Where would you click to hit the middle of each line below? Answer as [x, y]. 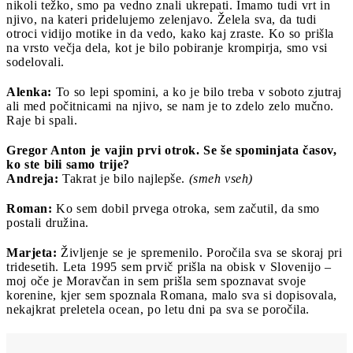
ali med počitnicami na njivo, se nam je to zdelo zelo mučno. [170, 106]
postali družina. [48, 222]
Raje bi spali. [42, 120]
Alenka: [29, 91]
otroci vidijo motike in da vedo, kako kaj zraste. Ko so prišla [170, 33]
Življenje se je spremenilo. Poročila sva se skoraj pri [199, 252]
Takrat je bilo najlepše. [124, 178]
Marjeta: [32, 252]
